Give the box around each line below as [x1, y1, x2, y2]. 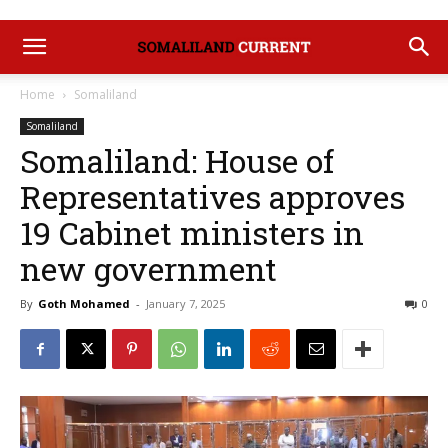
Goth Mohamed [38, 296, 130, 311]
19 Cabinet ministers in [20, 211, 364, 254]
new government [20, 247, 277, 290]
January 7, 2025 [146, 296, 225, 311]
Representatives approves [20, 175, 405, 218]
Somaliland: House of [20, 139, 334, 182]
